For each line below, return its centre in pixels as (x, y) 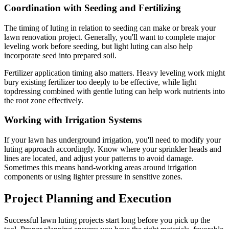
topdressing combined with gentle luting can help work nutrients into (114, 91)
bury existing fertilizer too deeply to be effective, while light (100, 82)
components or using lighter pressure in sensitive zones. (93, 176)
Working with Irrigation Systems (73, 120)
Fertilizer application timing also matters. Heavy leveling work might (114, 73)
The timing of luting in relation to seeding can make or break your (110, 28)
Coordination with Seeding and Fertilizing (93, 8)
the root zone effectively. (44, 100)
